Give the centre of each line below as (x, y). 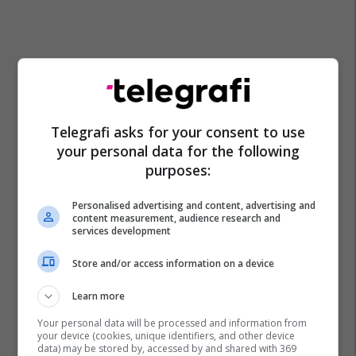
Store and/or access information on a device (174, 263)
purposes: (178, 170)
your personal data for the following (178, 151)
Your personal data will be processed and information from (172, 323)
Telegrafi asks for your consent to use (178, 132)
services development (122, 231)
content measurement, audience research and (177, 218)
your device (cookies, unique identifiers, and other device (166, 336)
